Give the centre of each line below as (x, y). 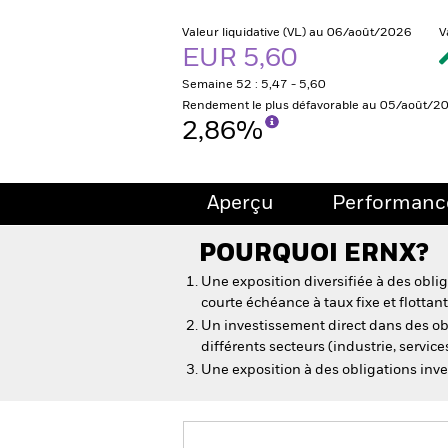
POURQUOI (271, 254)
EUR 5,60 (242, 59)
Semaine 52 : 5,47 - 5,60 (254, 85)
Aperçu (240, 204)
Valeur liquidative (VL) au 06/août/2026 (297, 33)
